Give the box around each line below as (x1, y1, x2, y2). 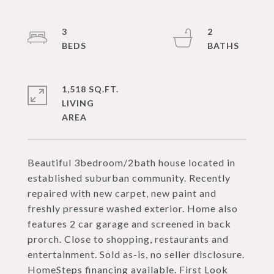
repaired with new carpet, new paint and (28, 187, 217, 199)
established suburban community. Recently (28, 172, 231, 183)
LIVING (62, 98, 94, 108)
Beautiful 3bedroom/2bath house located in (28, 157, 235, 168)
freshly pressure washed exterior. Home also (28, 202, 238, 214)
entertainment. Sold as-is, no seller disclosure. (28, 248, 245, 260)
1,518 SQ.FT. (62, 84, 119, 94)
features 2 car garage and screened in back (28, 218, 231, 229)
